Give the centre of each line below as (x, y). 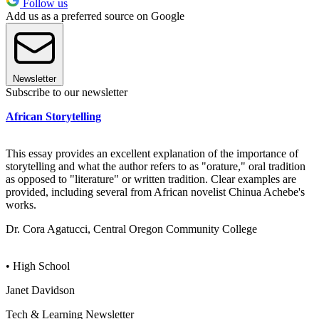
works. (21, 204)
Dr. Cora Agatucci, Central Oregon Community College (131, 229)
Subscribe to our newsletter (67, 92)
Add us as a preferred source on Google (95, 16)
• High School (38, 266)
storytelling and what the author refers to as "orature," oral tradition (156, 166)
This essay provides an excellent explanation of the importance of (152, 153)
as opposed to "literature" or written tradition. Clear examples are (151, 179)
